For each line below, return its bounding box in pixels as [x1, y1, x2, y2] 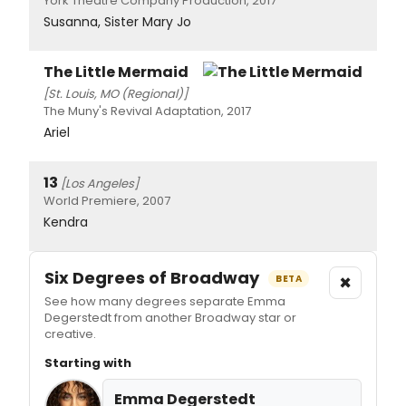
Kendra [43, 212, 88, 231]
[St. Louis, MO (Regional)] [43, 84, 188, 102]
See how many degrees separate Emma [44, 292, 285, 310]
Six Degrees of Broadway [44, 266, 263, 289]
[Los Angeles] [61, 174, 139, 192]
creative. [44, 324, 96, 343]
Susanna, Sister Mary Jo [43, 12, 191, 31]
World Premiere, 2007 [43, 191, 170, 209]
